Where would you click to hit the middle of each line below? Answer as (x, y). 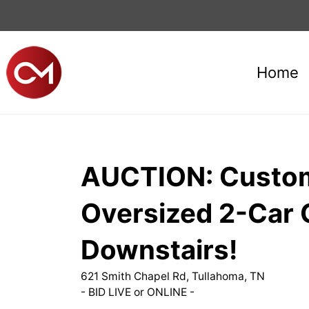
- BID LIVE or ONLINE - (138, 292)
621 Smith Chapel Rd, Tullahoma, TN (173, 276)
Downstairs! (159, 250)
